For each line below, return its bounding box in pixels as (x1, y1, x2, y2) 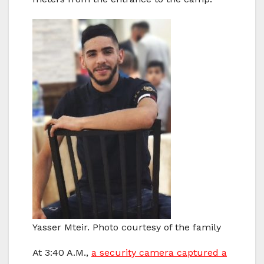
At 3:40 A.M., (32, 246, 91, 258)
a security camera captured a (91, 246, 227, 258)
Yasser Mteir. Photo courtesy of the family (32, 221, 221, 233)
